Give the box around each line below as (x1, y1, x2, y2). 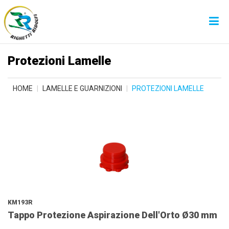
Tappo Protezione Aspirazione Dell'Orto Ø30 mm (8, 210, 217, 220)
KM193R (8, 199, 33, 206)
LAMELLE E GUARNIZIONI (42, 84, 122, 93)
